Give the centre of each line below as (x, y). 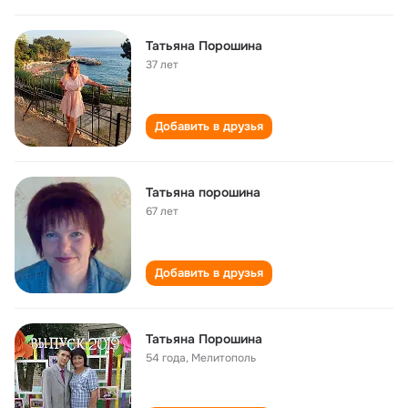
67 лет (162, 211)
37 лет (162, 65)
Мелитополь (224, 358)
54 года (166, 358)
